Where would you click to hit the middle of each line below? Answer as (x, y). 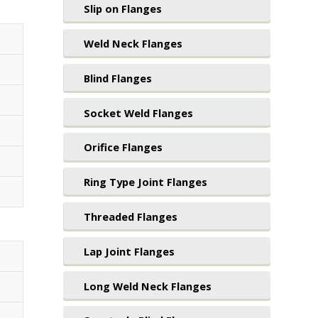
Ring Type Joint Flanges (145, 182)
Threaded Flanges (130, 216)
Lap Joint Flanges (129, 251)
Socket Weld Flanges (138, 113)
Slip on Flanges (122, 9)
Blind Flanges (117, 78)
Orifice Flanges (123, 147)
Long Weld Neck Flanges (147, 286)
